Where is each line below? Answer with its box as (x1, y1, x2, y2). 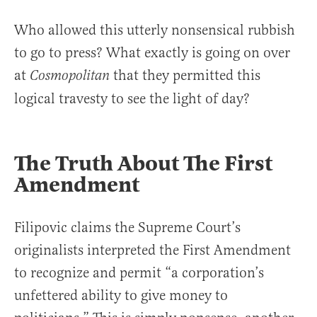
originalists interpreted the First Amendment (14, 241, 291, 259)
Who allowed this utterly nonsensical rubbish (14, 21, 295, 39)
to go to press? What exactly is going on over (14, 43, 290, 62)
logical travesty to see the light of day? (14, 89, 250, 108)
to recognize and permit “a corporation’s (14, 263, 264, 282)
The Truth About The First (14, 149, 272, 177)
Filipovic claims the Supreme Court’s (14, 218, 241, 236)
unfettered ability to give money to (14, 286, 228, 304)
